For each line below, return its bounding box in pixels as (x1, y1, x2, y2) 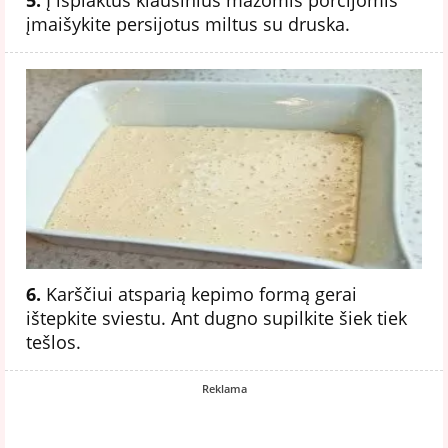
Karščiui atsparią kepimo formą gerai (41, 281, 357, 306)
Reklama (201, 380, 247, 396)
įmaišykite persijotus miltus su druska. (26, 11, 350, 36)
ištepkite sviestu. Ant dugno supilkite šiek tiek (26, 305, 407, 330)
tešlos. (26, 329, 81, 354)
